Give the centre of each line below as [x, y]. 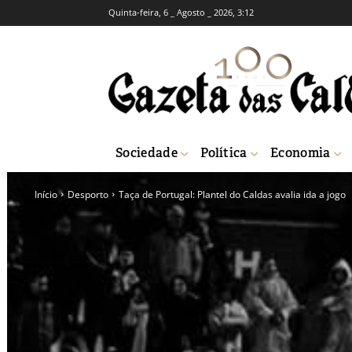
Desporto [88, 194]
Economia [301, 152]
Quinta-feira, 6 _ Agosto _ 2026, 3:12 [181, 13]
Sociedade [147, 152]
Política [224, 152]
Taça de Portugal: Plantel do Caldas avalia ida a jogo [232, 194]
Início [46, 194]
